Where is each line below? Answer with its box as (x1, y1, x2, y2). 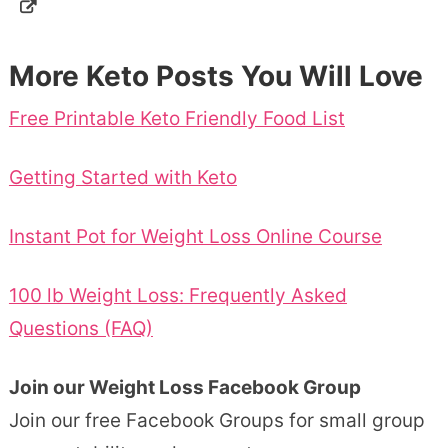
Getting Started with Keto (8, 166, 237, 190)
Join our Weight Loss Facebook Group (8, 376, 361, 400)
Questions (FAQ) (8, 317, 153, 341)
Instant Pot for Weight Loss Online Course (8, 225, 382, 249)
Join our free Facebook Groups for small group (8, 409, 425, 433)
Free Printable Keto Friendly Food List (8, 107, 345, 131)
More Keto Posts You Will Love (8, 59, 423, 94)
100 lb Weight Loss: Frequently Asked (8, 284, 347, 308)
